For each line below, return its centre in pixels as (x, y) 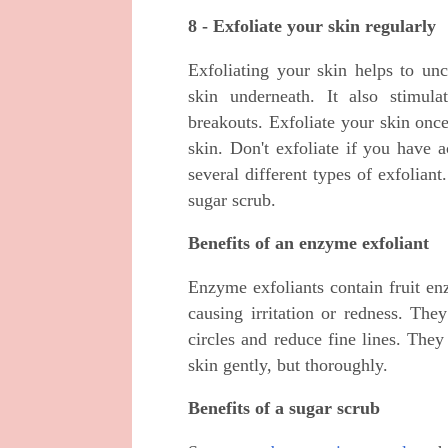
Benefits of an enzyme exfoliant (308, 243)
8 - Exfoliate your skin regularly (312, 26)
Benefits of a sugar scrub (284, 408)
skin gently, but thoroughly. (288, 364)
